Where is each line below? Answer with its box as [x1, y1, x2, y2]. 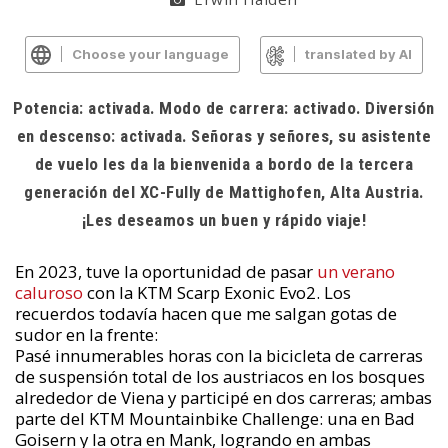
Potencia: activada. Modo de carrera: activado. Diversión [13, 97, 435, 118]
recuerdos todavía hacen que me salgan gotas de [14, 301, 397, 325]
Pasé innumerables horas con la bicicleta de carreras [14, 343, 423, 367]
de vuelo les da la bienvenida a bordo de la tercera [34, 153, 414, 174]
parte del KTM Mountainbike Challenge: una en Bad [14, 406, 415, 430]
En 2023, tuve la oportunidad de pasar [14, 259, 317, 283]
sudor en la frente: [14, 322, 158, 346]
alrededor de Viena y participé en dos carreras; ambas [14, 385, 432, 409]
